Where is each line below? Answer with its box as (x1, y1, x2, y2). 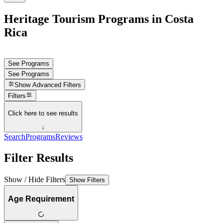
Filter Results (4, 151, 73, 164)
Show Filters (69, 176, 105, 184)
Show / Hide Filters (4, 175, 65, 184)
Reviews (55, 132, 83, 141)
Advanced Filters (32, 81, 82, 89)
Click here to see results (8, 109, 78, 117)
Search (4, 132, 25, 141)
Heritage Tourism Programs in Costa (4, 12, 194, 25)
